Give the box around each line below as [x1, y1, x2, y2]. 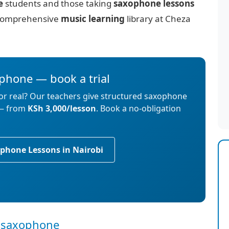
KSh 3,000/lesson [28, 103, 97, 114]
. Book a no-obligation [96, 103, 181, 114]
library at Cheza [125, 13, 191, 25]
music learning [61, 13, 125, 25]
